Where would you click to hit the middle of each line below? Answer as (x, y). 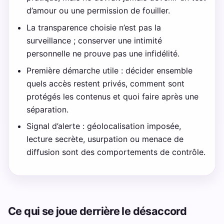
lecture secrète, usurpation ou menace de (105, 139)
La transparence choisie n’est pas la (94, 28)
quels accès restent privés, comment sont (106, 83)
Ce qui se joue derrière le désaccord (97, 211)
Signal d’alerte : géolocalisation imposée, (104, 126)
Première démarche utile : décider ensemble (110, 70)
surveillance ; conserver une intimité (94, 41)
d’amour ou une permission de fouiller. (98, 11)
